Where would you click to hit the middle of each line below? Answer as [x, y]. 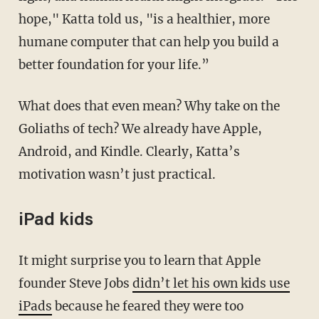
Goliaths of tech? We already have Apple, [140, 129]
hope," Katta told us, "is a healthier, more [144, 19]
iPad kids [56, 221]
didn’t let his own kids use [211, 283]
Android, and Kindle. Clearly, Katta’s [129, 151]
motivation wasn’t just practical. [117, 174]
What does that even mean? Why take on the [24, 106]
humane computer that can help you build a [148, 42]
